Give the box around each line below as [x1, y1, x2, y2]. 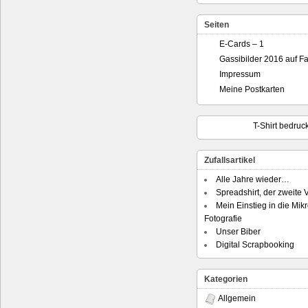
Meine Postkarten [219, 84, 285, 94]
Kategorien [204, 274, 247, 284]
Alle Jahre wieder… [216, 174, 289, 184]
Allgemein [218, 293, 256, 303]
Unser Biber [216, 226, 261, 236]
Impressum [219, 69, 261, 79]
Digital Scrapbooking [216, 239, 294, 250]
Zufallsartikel [204, 155, 255, 165]
